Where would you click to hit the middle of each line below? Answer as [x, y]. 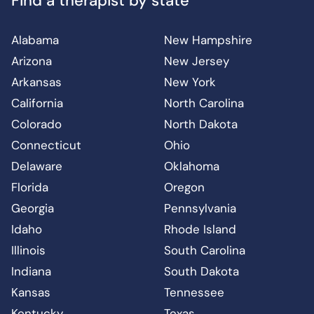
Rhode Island [200, 230]
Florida [30, 187]
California [37, 103]
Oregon [184, 187]
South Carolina [205, 251]
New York [190, 82]
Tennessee [194, 293]
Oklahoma [192, 166]
